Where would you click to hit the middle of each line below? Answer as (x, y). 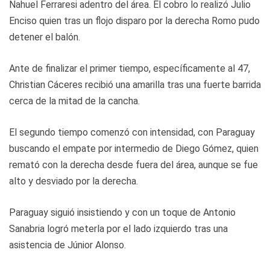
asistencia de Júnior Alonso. (67, 245)
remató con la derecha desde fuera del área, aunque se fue (133, 165)
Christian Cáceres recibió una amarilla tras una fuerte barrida (135, 84)
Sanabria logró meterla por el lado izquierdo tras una (118, 228)
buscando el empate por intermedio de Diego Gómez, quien (134, 148)
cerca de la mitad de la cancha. (74, 101)
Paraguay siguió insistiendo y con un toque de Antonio (122, 212)
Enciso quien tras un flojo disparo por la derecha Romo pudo (134, 20)
